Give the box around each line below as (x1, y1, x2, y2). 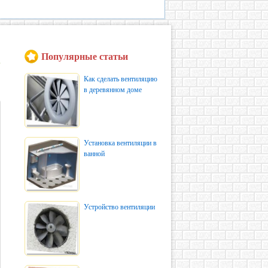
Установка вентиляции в (84, 139, 157, 147)
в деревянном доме (84, 86, 142, 94)
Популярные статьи (41, 51, 128, 62)
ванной (84, 150, 105, 158)
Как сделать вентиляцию (84, 75, 157, 83)
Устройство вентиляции (84, 203, 155, 211)
